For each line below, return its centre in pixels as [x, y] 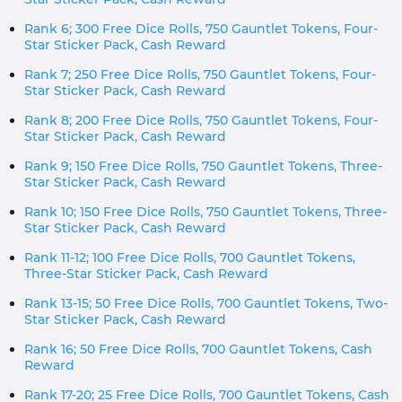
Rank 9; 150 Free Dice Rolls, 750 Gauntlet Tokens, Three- [203, 166]
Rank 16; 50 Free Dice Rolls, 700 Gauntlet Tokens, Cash [198, 349]
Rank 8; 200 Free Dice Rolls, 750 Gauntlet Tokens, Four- [201, 120]
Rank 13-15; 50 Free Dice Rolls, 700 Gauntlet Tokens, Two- [206, 303]
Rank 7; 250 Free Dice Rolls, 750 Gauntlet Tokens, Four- [200, 74]
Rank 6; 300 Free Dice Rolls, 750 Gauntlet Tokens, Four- [201, 29]
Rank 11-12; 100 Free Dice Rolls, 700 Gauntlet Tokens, [190, 258]
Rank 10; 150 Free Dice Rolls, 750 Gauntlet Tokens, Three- [205, 212]
